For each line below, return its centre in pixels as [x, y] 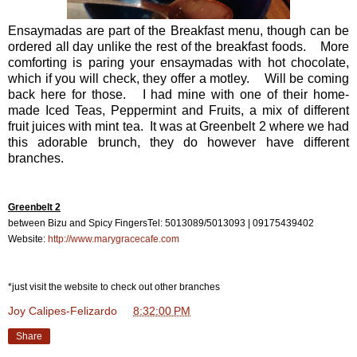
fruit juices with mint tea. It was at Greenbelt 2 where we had [178, 126]
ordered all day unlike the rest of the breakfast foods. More [178, 46]
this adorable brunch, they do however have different [178, 142]
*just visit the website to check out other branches [115, 286]
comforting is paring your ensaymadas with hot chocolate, [178, 62]
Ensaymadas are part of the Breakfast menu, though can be [178, 30]
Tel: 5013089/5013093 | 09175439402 [231, 223]
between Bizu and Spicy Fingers [78, 223]
